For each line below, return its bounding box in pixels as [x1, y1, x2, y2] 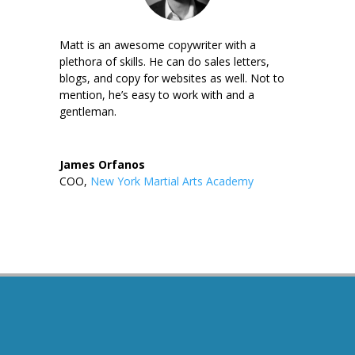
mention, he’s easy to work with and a [59, 87, 254, 103]
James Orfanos [59, 157, 145, 173]
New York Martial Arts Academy [90, 174, 254, 189]
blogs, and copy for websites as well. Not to [59, 71, 284, 86]
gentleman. [59, 104, 116, 120]
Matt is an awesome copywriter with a [59, 37, 256, 53]
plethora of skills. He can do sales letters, [59, 54, 269, 70]
